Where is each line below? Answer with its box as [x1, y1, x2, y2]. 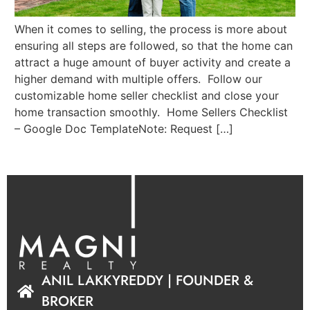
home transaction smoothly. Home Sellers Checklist [15, 105, 289, 120]
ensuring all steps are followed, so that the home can [15, 39, 293, 53]
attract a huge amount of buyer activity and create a [15, 55, 291, 70]
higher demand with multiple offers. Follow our [15, 72, 263, 86]
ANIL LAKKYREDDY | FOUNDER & [42, 271, 253, 291]
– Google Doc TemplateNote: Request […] [15, 122, 234, 136]
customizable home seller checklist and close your [15, 89, 280, 103]
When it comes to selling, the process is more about [15, 22, 288, 37]
